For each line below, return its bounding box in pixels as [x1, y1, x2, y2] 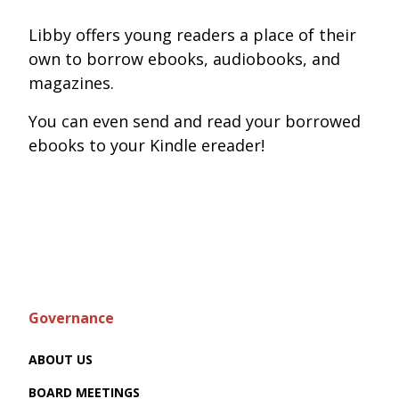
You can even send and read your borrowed [28, 110, 361, 133]
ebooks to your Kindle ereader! [28, 134, 265, 157]
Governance [28, 308, 114, 329]
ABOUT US [28, 351, 93, 369]
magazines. [28, 72, 114, 94]
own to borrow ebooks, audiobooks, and [28, 48, 340, 70]
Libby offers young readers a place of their [28, 24, 356, 46]
